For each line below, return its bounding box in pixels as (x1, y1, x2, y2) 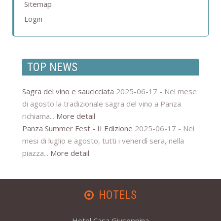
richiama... (22, 111, 56, 121)
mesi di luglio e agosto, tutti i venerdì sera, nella (22, 136, 184, 146)
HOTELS (99, 188, 137, 202)
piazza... (22, 148, 50, 158)
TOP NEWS (27, 60, 77, 74)
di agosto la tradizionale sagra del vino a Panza (22, 99, 181, 109)
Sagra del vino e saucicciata (22, 86, 114, 97)
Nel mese (164, 86, 197, 97)
